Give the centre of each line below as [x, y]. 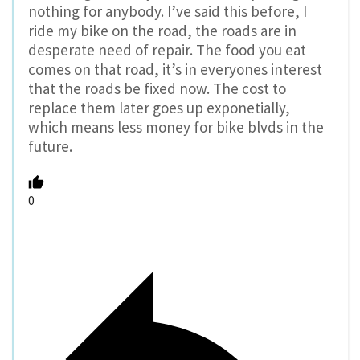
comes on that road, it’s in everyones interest [175, 69]
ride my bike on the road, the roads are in [162, 30]
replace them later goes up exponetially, [159, 107]
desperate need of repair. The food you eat [167, 49]
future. [50, 146]
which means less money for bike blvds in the [176, 127]
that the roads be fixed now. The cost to [157, 88]
